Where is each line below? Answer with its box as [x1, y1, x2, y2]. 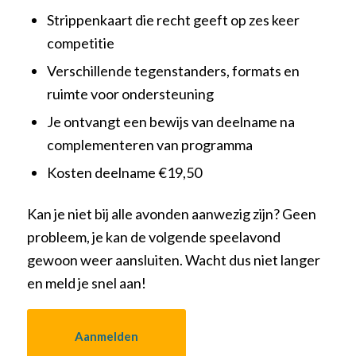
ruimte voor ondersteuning [46, 84, 214, 103]
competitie [46, 33, 114, 52]
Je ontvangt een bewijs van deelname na [46, 112, 295, 130]
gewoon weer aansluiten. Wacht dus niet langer [26, 250, 320, 269]
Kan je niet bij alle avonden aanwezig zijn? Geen [26, 204, 316, 222]
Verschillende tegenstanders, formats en [46, 61, 300, 79]
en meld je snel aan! [26, 273, 146, 292]
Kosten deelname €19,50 [46, 163, 202, 181]
